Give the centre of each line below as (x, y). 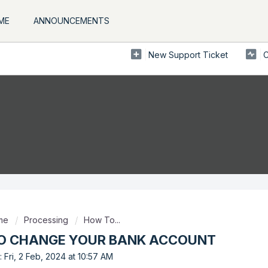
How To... (102, 220)
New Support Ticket (188, 54)
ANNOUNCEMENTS (71, 21)
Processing (46, 220)
